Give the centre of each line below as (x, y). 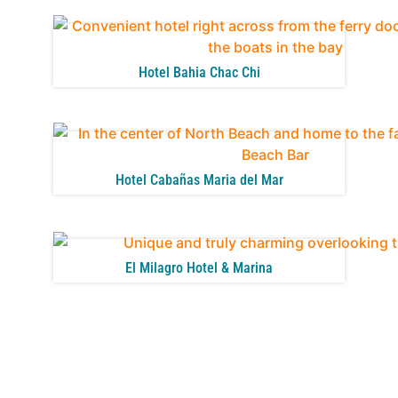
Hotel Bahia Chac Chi (199, 73)
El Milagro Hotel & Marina (199, 267)
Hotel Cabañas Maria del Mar (199, 180)
